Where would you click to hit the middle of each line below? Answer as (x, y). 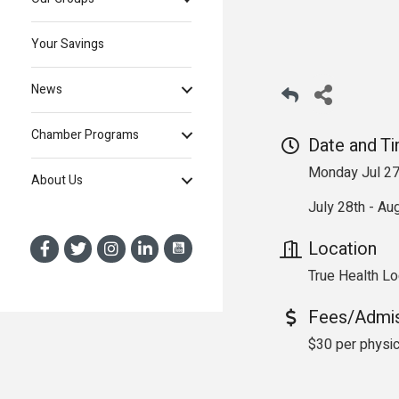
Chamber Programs (85, 135)
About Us (57, 181)
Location (342, 249)
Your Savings (68, 45)
